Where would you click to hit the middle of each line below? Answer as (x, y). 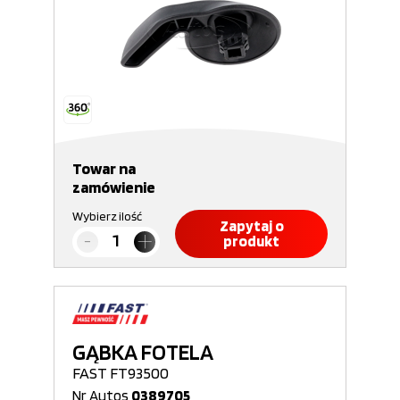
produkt (251, 241)
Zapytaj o (251, 226)
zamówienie (114, 187)
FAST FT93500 (121, 373)
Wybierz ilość (107, 216)
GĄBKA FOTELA (143, 352)
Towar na (104, 168)
